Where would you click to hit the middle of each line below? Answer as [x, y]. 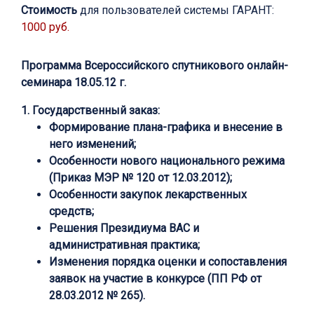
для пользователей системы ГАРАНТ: [176, 11]
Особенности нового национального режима [167, 161]
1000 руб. [45, 27]
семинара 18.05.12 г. [74, 83]
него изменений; [93, 144]
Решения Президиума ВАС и [124, 228]
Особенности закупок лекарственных [148, 195]
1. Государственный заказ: [90, 111]
